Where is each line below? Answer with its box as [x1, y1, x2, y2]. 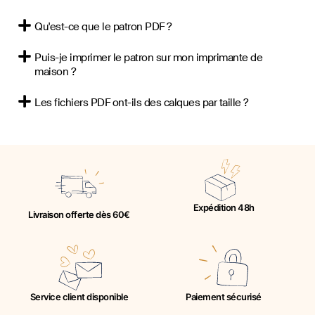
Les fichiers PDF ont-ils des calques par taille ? [34, 95, 248, 110]
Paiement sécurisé [186, 290, 262, 302]
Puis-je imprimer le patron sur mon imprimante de [34, 50, 262, 65]
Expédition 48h [193, 201, 255, 213]
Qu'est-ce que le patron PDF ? [34, 19, 172, 34]
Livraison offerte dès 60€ [28, 208, 130, 220]
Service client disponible [30, 290, 129, 302]
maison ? [34, 64, 75, 79]
